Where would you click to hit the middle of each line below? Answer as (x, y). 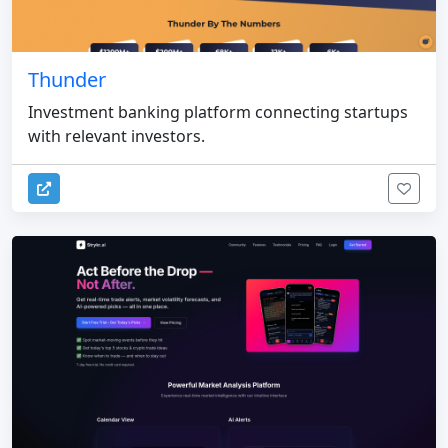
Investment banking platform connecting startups (218, 111)
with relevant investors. (116, 135)
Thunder (67, 79)
